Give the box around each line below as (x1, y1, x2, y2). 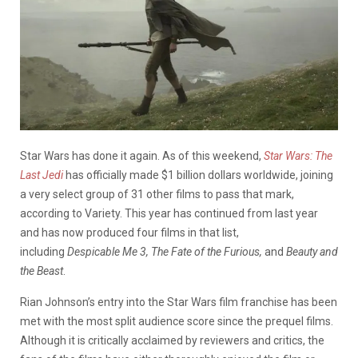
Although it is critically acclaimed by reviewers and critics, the (20, 333, 324, 347)
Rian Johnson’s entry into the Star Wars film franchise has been (20, 295, 337, 308)
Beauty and (286, 245, 338, 258)
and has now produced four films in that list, (20, 225, 239, 239)
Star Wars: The (264, 149, 332, 162)
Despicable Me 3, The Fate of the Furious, (67, 245, 265, 258)
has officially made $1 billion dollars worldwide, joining (66, 168, 333, 181)
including (20, 245, 67, 258)
